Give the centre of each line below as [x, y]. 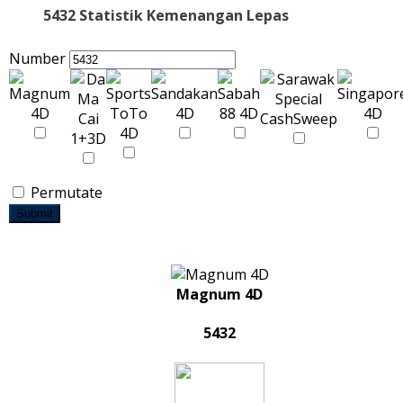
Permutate [65, 193]
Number [37, 58]
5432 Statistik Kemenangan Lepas [166, 15]
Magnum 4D [219, 294]
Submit [35, 214]
